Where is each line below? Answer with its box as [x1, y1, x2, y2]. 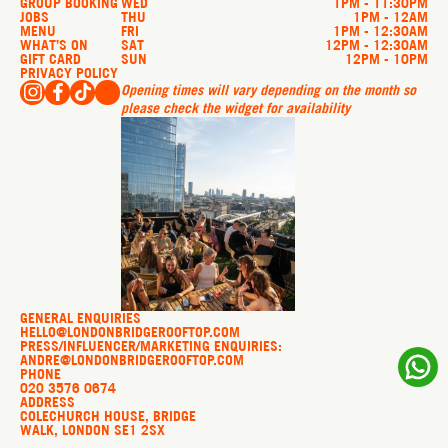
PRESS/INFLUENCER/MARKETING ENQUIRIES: [20, 337, 282, 355]
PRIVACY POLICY [20, 63, 118, 82]
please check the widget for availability [121, 98, 350, 117]
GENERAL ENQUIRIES [20, 309, 141, 327]
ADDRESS [20, 393, 75, 411]
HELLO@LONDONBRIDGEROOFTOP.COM [20, 323, 240, 341]
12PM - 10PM [345, 49, 428, 68]
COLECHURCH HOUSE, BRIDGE [20, 407, 196, 425]
